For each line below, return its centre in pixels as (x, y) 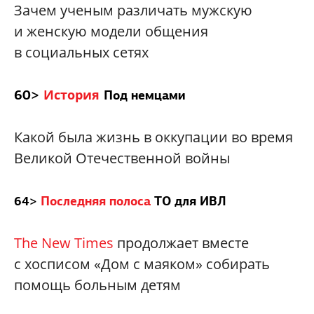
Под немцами (144, 95)
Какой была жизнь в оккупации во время (153, 137)
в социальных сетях (81, 53)
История (71, 95)
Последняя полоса (96, 201)
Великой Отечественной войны (122, 158)
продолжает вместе (181, 243)
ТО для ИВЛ (190, 201)
